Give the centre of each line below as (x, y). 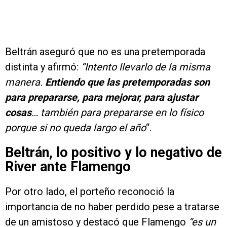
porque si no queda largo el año (75, 128)
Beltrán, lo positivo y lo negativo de (113, 153)
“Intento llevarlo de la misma (146, 67)
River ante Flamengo (68, 167)
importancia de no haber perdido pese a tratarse (112, 207)
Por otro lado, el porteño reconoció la (90, 192)
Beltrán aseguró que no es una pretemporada (105, 52)
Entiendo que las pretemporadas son (127, 82)
